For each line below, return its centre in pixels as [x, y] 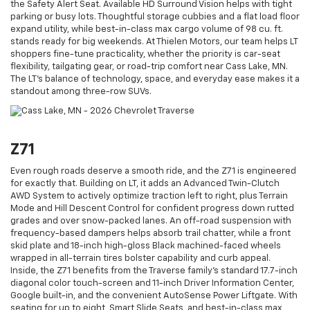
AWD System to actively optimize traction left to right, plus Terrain [149, 196]
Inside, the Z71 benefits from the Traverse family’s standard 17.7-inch [154, 271]
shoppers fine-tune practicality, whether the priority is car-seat [145, 54]
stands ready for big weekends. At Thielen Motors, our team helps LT [154, 42]
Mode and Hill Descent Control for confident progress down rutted [152, 208]
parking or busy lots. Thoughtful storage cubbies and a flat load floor [155, 17]
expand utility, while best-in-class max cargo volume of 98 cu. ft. [147, 29]
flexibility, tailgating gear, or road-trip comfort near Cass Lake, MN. [149, 66]
